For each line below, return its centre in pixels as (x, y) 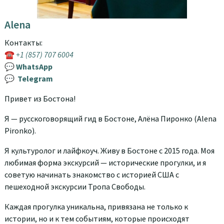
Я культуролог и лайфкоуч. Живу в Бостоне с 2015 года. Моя (109, 150)
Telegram (35, 78)
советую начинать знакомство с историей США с (92, 174)
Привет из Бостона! (40, 98)
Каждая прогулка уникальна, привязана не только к (96, 206)
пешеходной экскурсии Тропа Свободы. (75, 186)
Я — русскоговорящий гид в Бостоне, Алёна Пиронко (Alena (110, 118)
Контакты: (23, 42)
